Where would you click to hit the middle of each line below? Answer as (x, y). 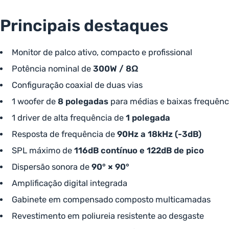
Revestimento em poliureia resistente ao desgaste (108, 216)
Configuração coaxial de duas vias (77, 85)
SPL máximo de (43, 151)
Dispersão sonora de (51, 167)
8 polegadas (83, 101)
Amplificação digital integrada (69, 183)
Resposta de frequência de (64, 134)
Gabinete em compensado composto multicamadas (111, 200)
